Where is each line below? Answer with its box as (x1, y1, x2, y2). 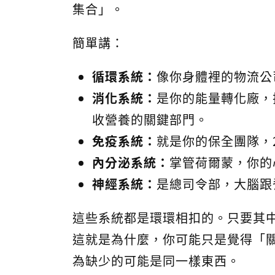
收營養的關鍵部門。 (92, 110, 208, 128)
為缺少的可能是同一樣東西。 (72, 251, 240, 269)
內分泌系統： (92, 153, 169, 171)
